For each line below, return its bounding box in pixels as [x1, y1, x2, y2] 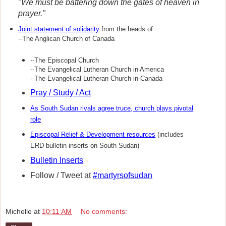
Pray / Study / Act [30, 88, 91, 97]
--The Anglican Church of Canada [18, 35, 115, 43]
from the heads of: [99, 25, 155, 33]
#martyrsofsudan [93, 171, 153, 180]
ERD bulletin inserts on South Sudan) [30, 141, 140, 149]
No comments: [81, 207, 128, 216]
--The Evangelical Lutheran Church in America [30, 66, 164, 74]
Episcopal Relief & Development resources [30, 130, 156, 138]
